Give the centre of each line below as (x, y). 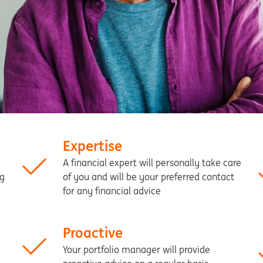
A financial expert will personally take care (152, 163)
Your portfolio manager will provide (136, 249)
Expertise (92, 146)
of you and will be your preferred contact (148, 177)
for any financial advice (112, 191)
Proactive (92, 233)
